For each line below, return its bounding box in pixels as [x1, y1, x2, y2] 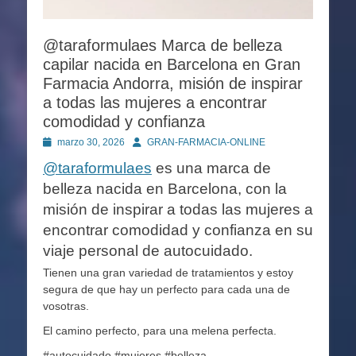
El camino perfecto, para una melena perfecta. [43, 323, 277, 337]
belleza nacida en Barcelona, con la [43, 180, 287, 197]
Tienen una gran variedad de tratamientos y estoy [43, 265, 293, 279]
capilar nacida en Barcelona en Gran [43, 55, 300, 73]
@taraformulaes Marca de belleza [43, 36, 282, 54]
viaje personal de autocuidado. [43, 242, 253, 259]
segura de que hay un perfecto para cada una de [43, 282, 290, 296]
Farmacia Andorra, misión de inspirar [43, 74, 303, 92]
